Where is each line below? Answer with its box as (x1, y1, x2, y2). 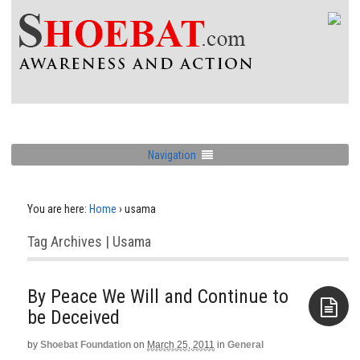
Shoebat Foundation (40, 339, 131, 350)
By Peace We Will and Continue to (27, 285, 288, 308)
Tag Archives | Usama (27, 233, 151, 250)
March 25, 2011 (147, 339, 215, 350)
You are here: (27, 202, 87, 215)
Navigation (147, 148, 196, 162)
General (227, 339, 264, 350)
